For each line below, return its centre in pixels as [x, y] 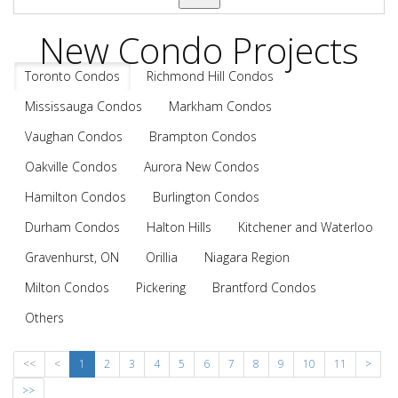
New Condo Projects [199, 50]
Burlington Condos [206, 197]
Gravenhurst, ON [72, 257]
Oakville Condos [71, 167]
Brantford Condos [264, 287]
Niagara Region [247, 257]
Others [44, 318]
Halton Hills [179, 227]
